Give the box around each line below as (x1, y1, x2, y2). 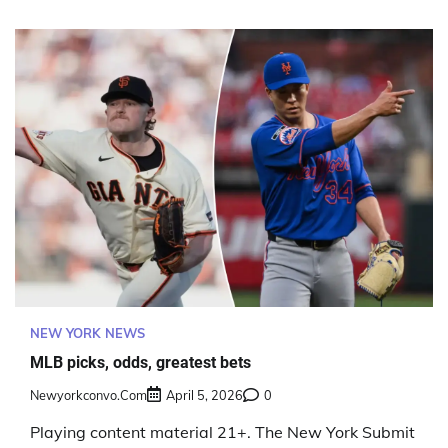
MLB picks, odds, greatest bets (30, 352, 251, 372)
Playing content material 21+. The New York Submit (30, 422, 415, 443)
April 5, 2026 (166, 387, 243, 404)
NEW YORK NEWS (30, 325, 145, 342)
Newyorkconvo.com (30, 387, 147, 404)
